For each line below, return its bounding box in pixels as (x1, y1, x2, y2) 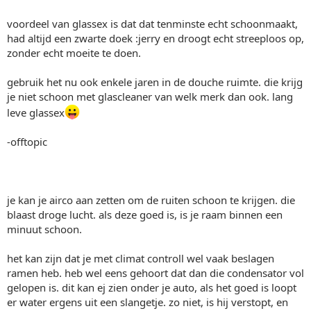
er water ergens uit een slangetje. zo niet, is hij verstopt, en (7, 295, 288, 309)
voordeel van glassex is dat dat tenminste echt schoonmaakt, (7, 17, 298, 31)
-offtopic (7, 135, 47, 149)
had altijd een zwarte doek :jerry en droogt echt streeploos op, (7, 31, 304, 45)
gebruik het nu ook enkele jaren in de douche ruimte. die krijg (7, 75, 303, 89)
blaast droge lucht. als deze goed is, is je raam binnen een (7, 208, 283, 221)
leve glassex (7, 106, 65, 119)
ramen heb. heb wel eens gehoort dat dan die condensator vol (7, 266, 304, 280)
